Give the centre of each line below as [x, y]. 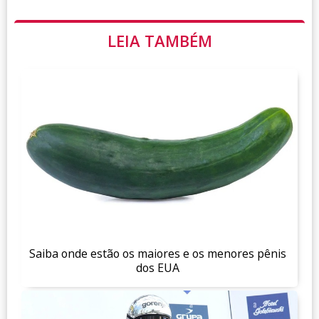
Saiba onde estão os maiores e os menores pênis [158, 253]
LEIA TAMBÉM [159, 41]
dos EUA [158, 267]
